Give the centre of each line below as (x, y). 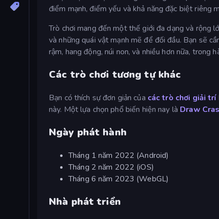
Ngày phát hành (88, 132)
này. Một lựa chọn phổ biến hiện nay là (115, 109)
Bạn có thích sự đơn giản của (98, 98)
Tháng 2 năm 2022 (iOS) (111, 167)
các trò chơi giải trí (182, 98)
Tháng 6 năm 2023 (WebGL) (119, 179)
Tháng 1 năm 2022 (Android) (119, 155)
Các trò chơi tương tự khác (115, 74)
